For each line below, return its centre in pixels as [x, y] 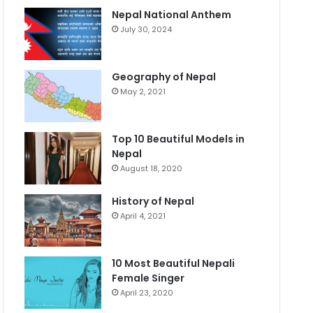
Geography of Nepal [164, 77]
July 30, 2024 [146, 30]
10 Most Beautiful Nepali [174, 264]
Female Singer [148, 278]
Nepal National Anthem [172, 15]
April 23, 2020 [147, 293]
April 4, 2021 [143, 216]
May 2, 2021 [143, 92]
